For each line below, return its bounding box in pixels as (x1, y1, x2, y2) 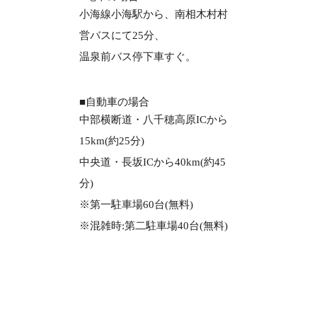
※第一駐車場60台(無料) (79, 199, 193, 211)
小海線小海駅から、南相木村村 (79, 8, 228, 21)
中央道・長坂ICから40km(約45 (79, 156, 226, 168)
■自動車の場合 (79, 96, 149, 108)
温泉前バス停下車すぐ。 (79, 51, 196, 63)
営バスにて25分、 (79, 30, 165, 42)
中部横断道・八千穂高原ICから (79, 114, 228, 126)
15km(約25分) (79, 135, 144, 147)
